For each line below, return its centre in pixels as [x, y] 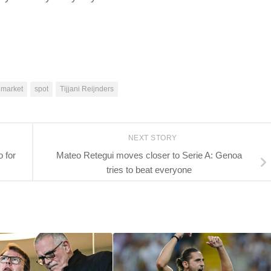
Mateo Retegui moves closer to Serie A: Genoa [149, 155]
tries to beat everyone [149, 169]
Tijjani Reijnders [87, 89]
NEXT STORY [154, 138]
